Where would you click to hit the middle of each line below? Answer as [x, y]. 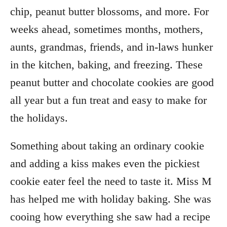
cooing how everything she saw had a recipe [110, 217]
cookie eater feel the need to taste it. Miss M [111, 181]
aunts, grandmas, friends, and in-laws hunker [111, 47]
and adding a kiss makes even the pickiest [105, 163]
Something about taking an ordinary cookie [107, 146]
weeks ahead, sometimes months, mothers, [107, 29]
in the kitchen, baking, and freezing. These [106, 65]
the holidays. [39, 118]
